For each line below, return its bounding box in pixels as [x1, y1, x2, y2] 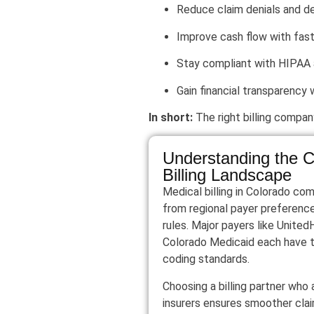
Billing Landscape [163, 165, 292, 185]
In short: [149, 111, 196, 124]
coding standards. [163, 252, 250, 266]
